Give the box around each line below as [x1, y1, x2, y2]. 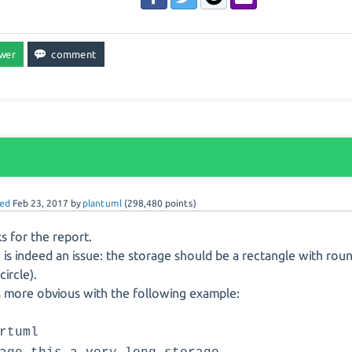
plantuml [82, 198, 123, 208]
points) [163, 198, 197, 208]
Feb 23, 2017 [13, 198, 69, 208]
